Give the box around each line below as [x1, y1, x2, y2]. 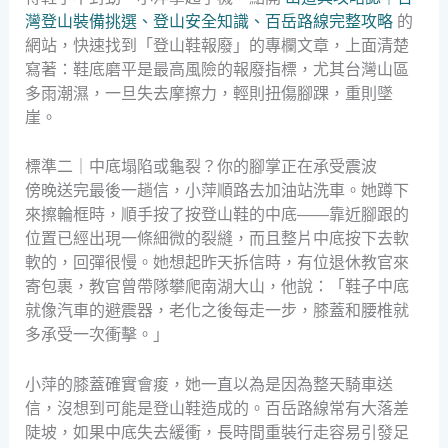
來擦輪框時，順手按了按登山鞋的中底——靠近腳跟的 [24, 205, 409, 225]
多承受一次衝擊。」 [24, 325, 169, 345]
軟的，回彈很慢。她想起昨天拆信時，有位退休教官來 [24, 253, 409, 273]
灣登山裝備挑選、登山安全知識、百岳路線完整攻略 [24, 11, 393, 31]
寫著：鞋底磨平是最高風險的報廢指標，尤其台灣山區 [24, 59, 409, 79]
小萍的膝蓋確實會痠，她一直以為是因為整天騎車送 [24, 374, 393, 394]
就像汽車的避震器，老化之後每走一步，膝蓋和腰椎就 [24, 301, 409, 321]
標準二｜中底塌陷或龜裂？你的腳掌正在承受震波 [24, 157, 377, 177]
